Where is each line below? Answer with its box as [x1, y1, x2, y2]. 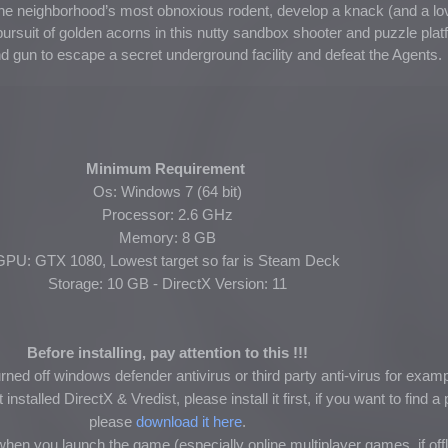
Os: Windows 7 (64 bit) [92, 183, 242, 200]
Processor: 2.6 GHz [101, 206, 233, 223]
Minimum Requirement [85, 160, 249, 177]
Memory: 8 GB [118, 229, 216, 246]
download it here [135, 413, 242, 430]
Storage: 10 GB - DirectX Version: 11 [47, 275, 287, 292]
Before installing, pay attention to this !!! [26, 344, 308, 361]
